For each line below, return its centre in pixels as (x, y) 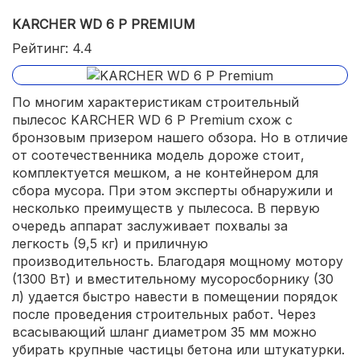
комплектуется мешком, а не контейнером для (165, 173)
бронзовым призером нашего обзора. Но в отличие (180, 138)
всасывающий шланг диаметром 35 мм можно (164, 332)
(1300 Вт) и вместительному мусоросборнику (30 (173, 279)
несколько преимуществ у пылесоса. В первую (166, 209)
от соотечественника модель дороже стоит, (158, 155)
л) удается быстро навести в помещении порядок (175, 297)
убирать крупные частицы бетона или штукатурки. (178, 350)
